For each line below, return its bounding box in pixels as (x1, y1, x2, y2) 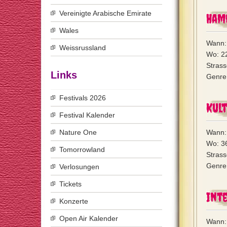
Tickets (59, 180, 82, 188)
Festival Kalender (59, 111, 115, 119)
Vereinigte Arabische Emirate (59, 9, 152, 17)
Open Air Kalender (59, 214, 118, 222)
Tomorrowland (59, 145, 105, 154)
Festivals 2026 (59, 94, 106, 102)
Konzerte (59, 197, 88, 205)
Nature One (59, 128, 97, 136)
